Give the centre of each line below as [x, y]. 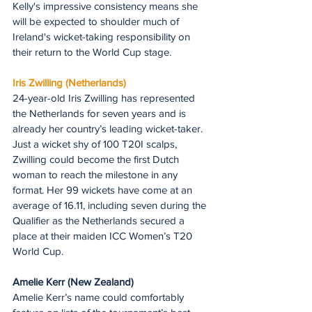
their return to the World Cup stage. [92, 52]
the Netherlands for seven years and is [101, 113]
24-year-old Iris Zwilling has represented [105, 97]
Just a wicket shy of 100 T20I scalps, [96, 143]
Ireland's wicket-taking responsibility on [103, 36]
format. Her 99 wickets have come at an [104, 189]
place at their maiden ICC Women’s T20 [104, 235]
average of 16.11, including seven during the [111, 205]
